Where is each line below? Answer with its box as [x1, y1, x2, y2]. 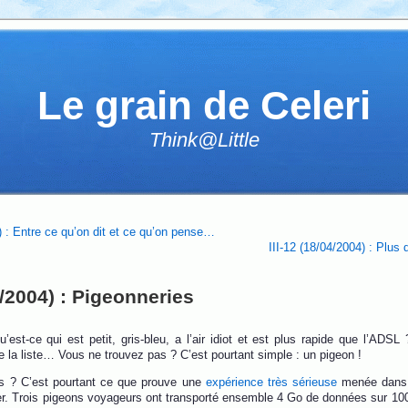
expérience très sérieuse [205, 375, 338, 390]
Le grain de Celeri [37, 83, 371, 127]
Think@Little [148, 128, 260, 151]
